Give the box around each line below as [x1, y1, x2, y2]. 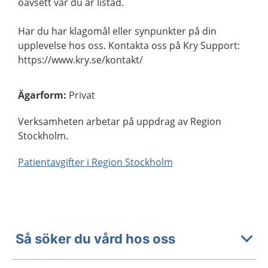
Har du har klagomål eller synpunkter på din [18, 25, 217, 38]
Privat [69, 89, 95, 102]
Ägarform [18, 89, 63, 102]
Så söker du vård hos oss [16, 230, 175, 246]
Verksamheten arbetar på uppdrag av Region [18, 115, 221, 128]
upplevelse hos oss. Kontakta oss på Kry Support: [18, 39, 240, 52]
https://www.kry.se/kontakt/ [18, 53, 143, 66]
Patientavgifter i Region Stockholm [18, 156, 173, 169]
